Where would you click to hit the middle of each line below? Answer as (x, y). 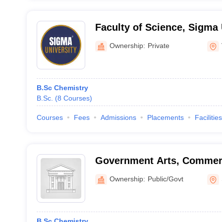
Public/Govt (165, 179)
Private (158, 45)
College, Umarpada (140, 173)
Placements (165, 117)
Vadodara (117, 40)
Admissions (118, 117)
